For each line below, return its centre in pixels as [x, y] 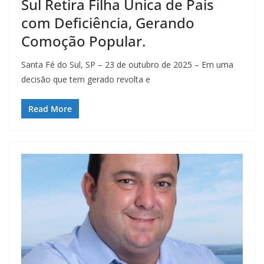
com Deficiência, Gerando [108, 22]
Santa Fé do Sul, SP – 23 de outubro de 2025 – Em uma [127, 64]
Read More [50, 108]
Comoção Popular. [83, 41]
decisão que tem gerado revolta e [86, 79]
